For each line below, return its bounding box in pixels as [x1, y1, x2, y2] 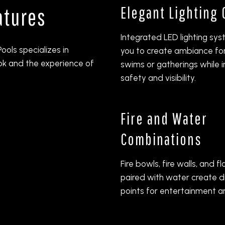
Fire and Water [121, 108, 207, 128]
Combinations [121, 129, 202, 148]
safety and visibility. [121, 72, 196, 83]
